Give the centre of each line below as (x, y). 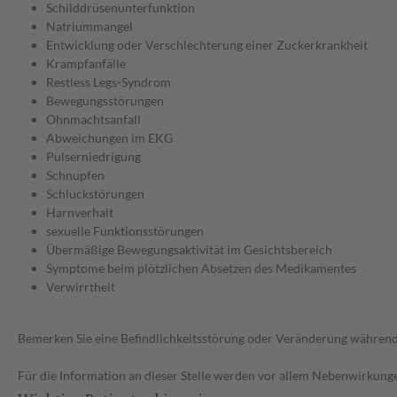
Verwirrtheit (81, 287)
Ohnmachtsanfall (93, 120)
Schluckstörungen (95, 194)
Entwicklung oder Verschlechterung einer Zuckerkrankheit (207, 45)
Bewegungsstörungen (105, 101)
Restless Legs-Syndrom (109, 82)
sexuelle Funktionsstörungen (125, 231)
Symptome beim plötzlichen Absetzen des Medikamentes (201, 269)
